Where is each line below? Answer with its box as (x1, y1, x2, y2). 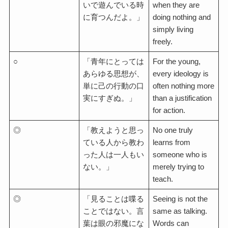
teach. (153, 174, 174, 183)
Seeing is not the (153, 194, 208, 203)
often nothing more (153, 81, 215, 90)
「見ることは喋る (83, 194, 145, 203)
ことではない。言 (83, 206, 145, 215)
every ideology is (153, 69, 209, 78)
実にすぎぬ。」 (83, 93, 137, 102)
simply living (153, 24, 194, 34)
